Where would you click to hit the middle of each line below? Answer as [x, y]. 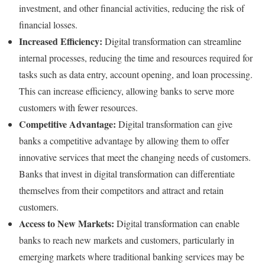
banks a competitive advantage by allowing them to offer [124, 140]
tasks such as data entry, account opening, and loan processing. [136, 74]
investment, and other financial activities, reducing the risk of [132, 8]
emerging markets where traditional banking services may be [132, 256]
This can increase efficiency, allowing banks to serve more [127, 91]
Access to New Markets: [67, 223]
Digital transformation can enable [177, 223]
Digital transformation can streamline [172, 41]
